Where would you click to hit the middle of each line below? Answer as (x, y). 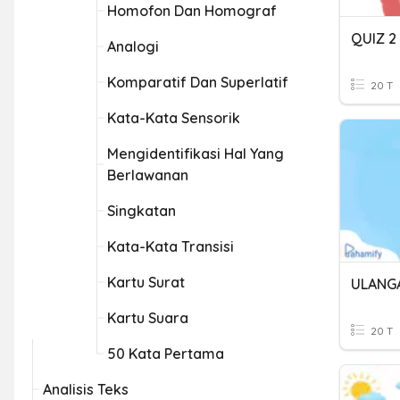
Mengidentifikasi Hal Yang (196, 154)
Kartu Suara (148, 318)
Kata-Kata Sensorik (174, 118)
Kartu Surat (146, 282)
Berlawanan (148, 175)
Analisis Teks (86, 389)
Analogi (133, 46)
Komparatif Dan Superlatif (198, 82)
